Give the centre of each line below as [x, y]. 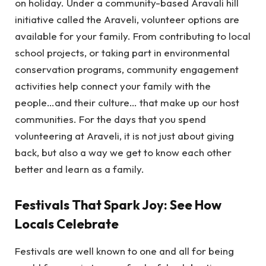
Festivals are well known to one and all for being [124, 251]
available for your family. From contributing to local [133, 36]
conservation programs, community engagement [127, 69]
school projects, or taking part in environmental [122, 53]
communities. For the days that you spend [110, 119]
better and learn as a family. [80, 169]
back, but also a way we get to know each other [123, 153]
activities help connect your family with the [113, 86]
